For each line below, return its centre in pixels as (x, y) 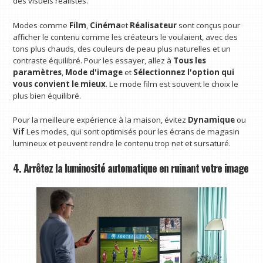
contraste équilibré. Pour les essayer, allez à (93, 60)
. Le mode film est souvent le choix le (172, 84)
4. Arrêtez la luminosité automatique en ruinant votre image (131, 168)
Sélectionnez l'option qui (184, 72)
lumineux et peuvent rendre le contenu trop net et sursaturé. (122, 144)
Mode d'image (94, 72)
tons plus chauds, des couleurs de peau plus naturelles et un (122, 48)
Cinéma (106, 25)
